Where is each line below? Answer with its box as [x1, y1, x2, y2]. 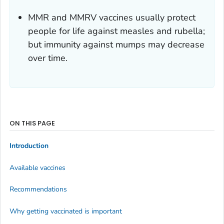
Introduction [9, 141, 48, 151]
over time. [28, 51, 67, 64]
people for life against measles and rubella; [28, 24, 205, 37]
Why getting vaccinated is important [9, 206, 122, 216]
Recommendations [9, 184, 67, 194]
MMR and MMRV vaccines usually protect [28, 11, 195, 23]
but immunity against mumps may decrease [28, 38, 204, 50]
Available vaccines [9, 162, 65, 172]
